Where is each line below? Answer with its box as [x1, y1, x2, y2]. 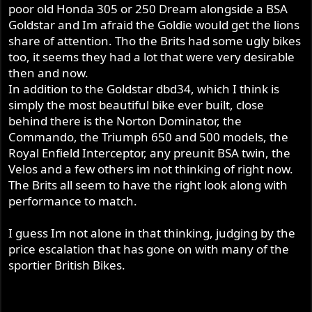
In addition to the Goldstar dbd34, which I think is [8, 80, 280, 97]
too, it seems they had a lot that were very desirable [8, 48, 295, 65]
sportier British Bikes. [8, 256, 126, 273]
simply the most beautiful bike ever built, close [8, 96, 265, 113]
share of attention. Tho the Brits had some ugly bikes [8, 32, 302, 49]
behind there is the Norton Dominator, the [8, 112, 242, 129]
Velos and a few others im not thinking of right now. [8, 160, 294, 177]
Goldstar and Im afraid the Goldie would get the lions [8, 16, 300, 33]
